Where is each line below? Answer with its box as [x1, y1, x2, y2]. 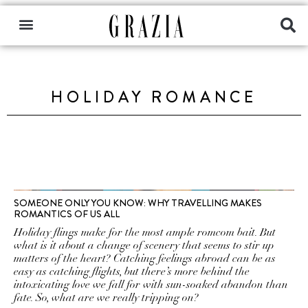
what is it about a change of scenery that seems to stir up [14, 239, 274, 252]
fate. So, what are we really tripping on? [14, 291, 199, 305]
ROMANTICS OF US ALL [14, 207, 120, 221]
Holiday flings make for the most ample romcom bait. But [14, 225, 276, 239]
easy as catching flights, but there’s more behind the [14, 265, 250, 278]
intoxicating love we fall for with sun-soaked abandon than [14, 278, 288, 291]
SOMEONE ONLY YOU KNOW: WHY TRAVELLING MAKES [14, 196, 262, 210]
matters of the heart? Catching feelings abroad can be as [14, 252, 276, 265]
